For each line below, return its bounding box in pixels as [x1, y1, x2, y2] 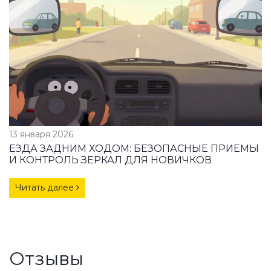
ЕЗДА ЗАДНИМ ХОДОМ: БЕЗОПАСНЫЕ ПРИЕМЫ [9, 142, 259, 154]
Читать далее [15, 181, 76, 193]
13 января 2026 [9, 128, 73, 140]
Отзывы [9, 247, 83, 270]
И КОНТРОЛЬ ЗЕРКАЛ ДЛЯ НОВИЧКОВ [9, 154, 212, 166]
